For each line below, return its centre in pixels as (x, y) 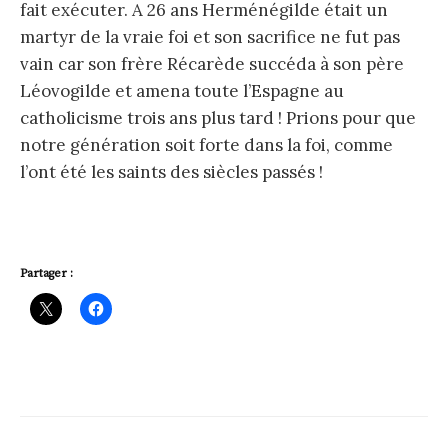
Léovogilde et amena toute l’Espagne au (182, 91)
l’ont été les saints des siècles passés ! (171, 172)
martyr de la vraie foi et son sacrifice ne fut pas (210, 37)
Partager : (46, 274)
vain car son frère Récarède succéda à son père (212, 64)
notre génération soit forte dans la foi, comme (206, 145)
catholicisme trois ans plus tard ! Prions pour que (218, 118)
